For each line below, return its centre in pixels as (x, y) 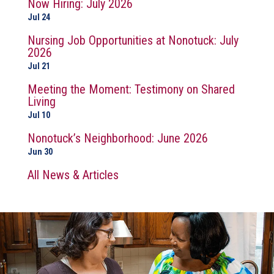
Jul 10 (39, 115)
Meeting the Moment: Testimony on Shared (131, 90)
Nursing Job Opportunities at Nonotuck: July (133, 41)
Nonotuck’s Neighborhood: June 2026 (118, 139)
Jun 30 (40, 152)
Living (42, 102)
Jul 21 (39, 66)
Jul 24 (39, 17)
